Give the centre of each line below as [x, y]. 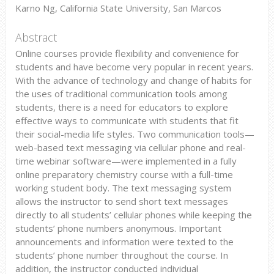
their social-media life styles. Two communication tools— [135, 134]
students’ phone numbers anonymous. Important [118, 228]
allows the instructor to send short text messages [121, 201]
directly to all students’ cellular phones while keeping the [133, 214]
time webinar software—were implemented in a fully [126, 161]
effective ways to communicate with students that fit [127, 120]
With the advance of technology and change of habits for [133, 80]
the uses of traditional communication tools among [121, 93]
